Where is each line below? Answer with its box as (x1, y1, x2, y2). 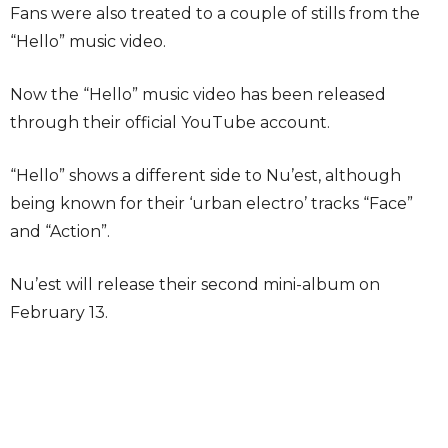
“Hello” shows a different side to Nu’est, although (10, 166, 401, 185)
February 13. (10, 303, 108, 322)
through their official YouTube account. (10, 113, 330, 132)
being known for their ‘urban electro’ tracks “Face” (10, 194, 413, 213)
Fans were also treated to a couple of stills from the (10, 4, 420, 23)
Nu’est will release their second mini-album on (10, 275, 380, 294)
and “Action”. (10, 222, 110, 241)
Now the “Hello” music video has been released (10, 85, 386, 104)
